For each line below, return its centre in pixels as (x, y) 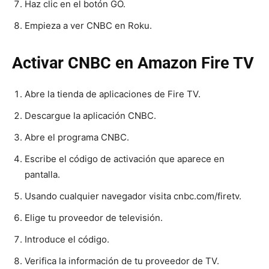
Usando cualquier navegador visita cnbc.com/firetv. (133, 196)
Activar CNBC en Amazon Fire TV (133, 63)
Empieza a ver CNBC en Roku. (88, 25)
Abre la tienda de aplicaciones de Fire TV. (113, 94)
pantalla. (42, 174)
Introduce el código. (67, 239)
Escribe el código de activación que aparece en (125, 159)
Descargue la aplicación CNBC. (90, 115)
